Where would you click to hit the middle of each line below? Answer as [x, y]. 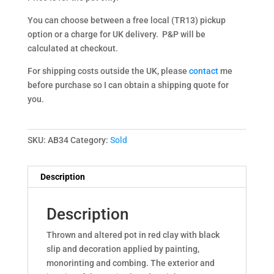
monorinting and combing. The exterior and [130, 263]
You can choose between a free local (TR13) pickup [126, 20]
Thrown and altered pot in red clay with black [133, 235]
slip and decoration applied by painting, [123, 249]
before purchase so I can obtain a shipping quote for [128, 85]
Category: [90, 140]
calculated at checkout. [72, 48]
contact [203, 71]
